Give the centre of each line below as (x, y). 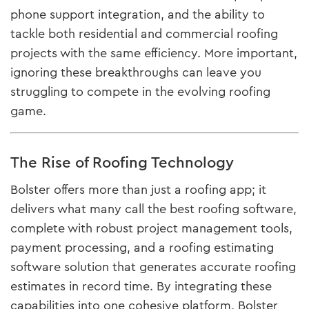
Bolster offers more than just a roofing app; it (138, 189)
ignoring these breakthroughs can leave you (136, 72)
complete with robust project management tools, (151, 228)
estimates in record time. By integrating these (141, 286)
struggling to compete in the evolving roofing (140, 91)
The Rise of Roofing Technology (122, 162)
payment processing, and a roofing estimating (142, 247)
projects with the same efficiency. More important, (154, 53)
